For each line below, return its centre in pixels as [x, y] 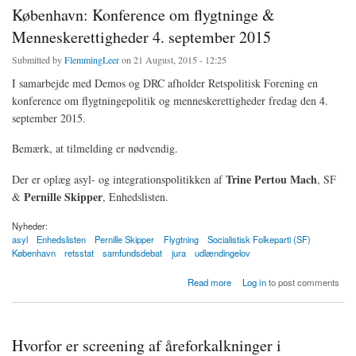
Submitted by [38, 59]
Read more [209, 282]
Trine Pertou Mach [271, 180]
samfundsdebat [133, 253]
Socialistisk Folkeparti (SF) [259, 240]
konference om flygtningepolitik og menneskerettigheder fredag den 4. [170, 100]
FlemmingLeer [92, 59]
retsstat [79, 253]
